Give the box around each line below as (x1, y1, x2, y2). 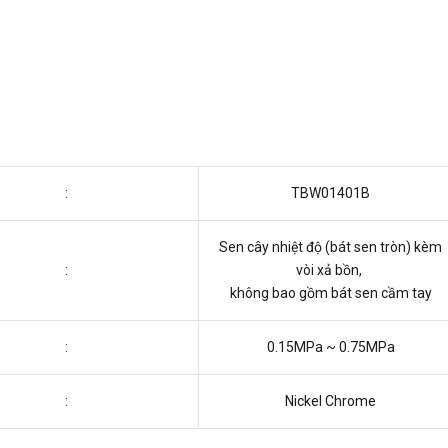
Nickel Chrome (285, 393, 376, 410)
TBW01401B (291, 185, 370, 202)
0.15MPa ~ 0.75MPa (266, 339, 395, 356)
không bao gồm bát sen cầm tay (229, 285, 432, 302)
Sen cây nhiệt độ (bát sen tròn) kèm (219, 239, 442, 256)
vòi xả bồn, (296, 262, 365, 279)
